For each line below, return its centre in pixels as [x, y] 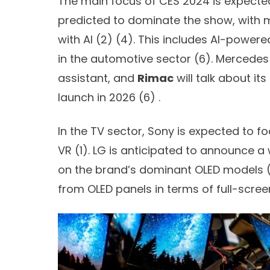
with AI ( [79, 39]
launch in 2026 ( [101, 97]
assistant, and [98, 78]
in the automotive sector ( [128, 58]
